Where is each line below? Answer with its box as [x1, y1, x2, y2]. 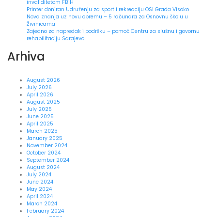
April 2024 [27, 193, 53, 201]
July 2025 [27, 106, 52, 113]
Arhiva [7, 48, 45, 65]
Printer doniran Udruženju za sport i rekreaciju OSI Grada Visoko [27, 6, 190, 14]
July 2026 [27, 84, 52, 92]
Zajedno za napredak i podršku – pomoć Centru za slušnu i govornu [27, 28, 200, 35]
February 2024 [27, 207, 64, 215]
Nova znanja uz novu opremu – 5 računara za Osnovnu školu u [27, 13, 188, 21]
